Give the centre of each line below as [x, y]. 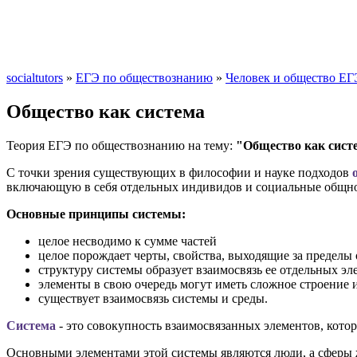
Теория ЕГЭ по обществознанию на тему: [121, 145]
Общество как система [106, 111]
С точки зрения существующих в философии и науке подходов [179, 172]
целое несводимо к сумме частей [127, 241]
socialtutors [35, 78]
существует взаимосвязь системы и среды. [153, 298]
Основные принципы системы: [96, 214]
